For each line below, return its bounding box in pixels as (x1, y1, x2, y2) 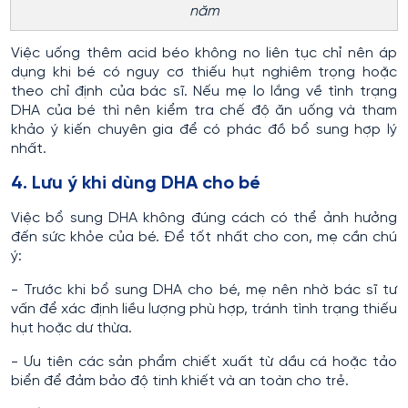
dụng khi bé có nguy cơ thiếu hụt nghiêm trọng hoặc (11, 64, 397, 80)
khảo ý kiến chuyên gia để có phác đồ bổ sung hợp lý (11, 121, 397, 138)
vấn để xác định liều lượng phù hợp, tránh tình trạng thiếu (11, 301, 397, 317)
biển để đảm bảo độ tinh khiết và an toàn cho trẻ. (11, 372, 349, 389)
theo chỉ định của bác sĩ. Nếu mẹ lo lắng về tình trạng (11, 83, 397, 99)
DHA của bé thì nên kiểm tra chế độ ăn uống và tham (11, 102, 397, 118)
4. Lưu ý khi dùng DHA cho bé (11, 173, 260, 193)
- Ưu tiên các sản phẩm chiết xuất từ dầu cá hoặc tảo (11, 353, 397, 370)
